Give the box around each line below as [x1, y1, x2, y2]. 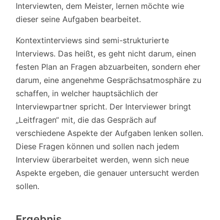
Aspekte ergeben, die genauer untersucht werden [16, 167, 199, 178]
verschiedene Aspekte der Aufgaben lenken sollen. [16, 128, 203, 138]
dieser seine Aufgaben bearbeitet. [16, 14, 141, 24]
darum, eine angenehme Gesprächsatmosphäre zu [16, 75, 201, 85]
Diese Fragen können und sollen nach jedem [16, 141, 179, 151]
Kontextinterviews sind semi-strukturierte [16, 35, 169, 45]
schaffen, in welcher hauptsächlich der [16, 88, 158, 98]
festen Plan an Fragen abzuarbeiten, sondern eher [16, 61, 200, 72]
